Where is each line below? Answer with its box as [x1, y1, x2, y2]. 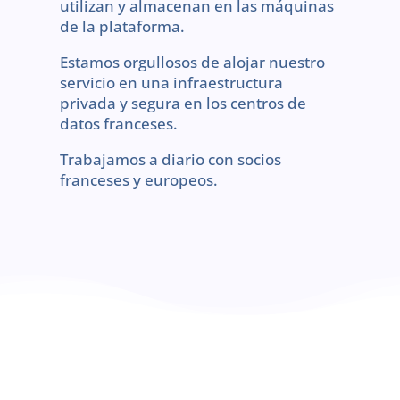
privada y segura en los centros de [60, 93, 307, 114]
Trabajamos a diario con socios [60, 149, 282, 171]
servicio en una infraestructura [60, 72, 284, 94]
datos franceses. [60, 113, 179, 135]
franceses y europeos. [60, 170, 219, 191]
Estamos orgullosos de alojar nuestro [60, 52, 326, 73]
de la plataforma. [60, 16, 186, 37]
